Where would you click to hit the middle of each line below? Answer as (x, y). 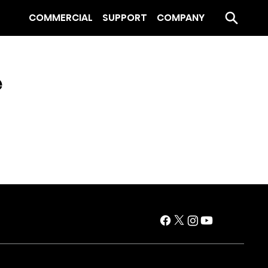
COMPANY (181, 17)
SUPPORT (125, 17)
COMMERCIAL (61, 17)
